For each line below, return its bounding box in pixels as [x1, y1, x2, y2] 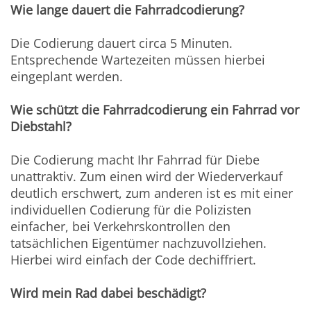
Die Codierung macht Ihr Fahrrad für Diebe [10, 151, 260, 169]
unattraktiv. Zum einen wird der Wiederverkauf [10, 168, 283, 185]
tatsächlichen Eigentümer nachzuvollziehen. [10, 235, 267, 252]
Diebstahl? [10, 118, 72, 135]
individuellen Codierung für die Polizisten [10, 201, 252, 219]
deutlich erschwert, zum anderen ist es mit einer [10, 185, 294, 202]
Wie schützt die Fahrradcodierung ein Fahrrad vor [10, 101, 300, 119]
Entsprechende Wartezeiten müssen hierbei [10, 51, 266, 69]
